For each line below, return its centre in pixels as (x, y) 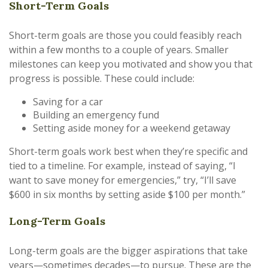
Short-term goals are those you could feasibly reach (125, 35)
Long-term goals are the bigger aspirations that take (128, 251)
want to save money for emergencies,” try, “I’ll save (123, 180)
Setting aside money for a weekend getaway (132, 128)
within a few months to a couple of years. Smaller (119, 50)
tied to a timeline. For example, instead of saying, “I (122, 166)
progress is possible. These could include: (102, 78)
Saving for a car (68, 102)
